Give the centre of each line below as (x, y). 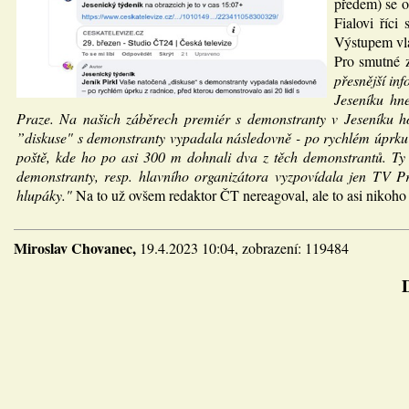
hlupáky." (44, 195)
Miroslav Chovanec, (77, 248)
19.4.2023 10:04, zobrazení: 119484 (244, 248)
